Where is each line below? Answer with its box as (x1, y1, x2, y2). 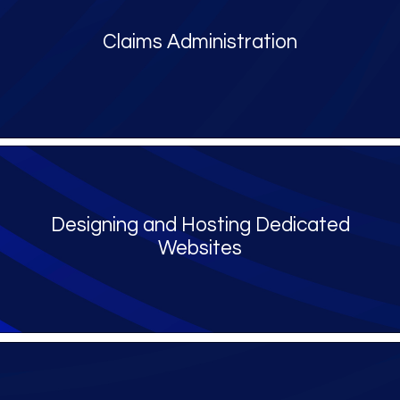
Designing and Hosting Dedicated (50, 214, 350, 236)
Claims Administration (103, 31, 297, 53)
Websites (158, 237, 242, 259)
